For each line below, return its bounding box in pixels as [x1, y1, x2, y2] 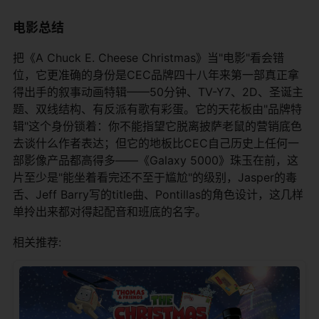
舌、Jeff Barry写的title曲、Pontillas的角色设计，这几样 [13, 187, 303, 202]
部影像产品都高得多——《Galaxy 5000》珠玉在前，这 [13, 152, 298, 167]
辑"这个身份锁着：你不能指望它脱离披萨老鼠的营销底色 [13, 118, 302, 133]
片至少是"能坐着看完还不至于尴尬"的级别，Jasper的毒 [13, 169, 297, 184]
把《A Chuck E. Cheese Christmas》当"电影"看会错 [13, 50, 284, 65]
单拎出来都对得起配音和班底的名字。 [13, 204, 206, 219]
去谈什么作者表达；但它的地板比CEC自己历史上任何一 [13, 135, 299, 150]
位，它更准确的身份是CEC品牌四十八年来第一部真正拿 [13, 67, 299, 82]
